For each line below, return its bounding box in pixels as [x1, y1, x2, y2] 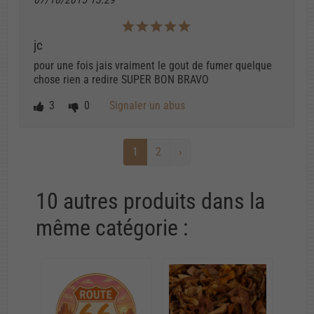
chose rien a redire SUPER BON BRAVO [34, 73, 209, 87]
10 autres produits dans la [36, 187, 265, 214]
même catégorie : [36, 214, 188, 241]
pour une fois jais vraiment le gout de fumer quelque [34, 59, 272, 73]
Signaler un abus [109, 98, 185, 112]
